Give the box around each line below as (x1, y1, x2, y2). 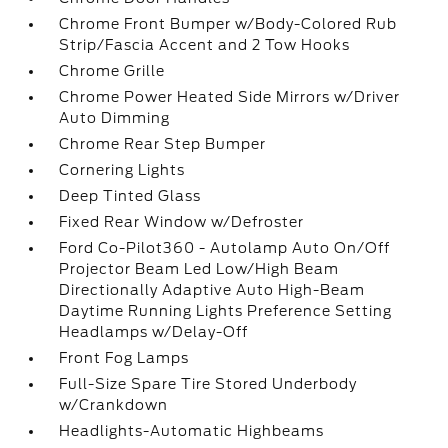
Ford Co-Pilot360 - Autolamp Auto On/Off (59, 240, 391, 256)
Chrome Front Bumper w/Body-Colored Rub (59, 16, 398, 32)
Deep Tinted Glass (59, 188, 202, 204)
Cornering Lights (59, 162, 186, 178)
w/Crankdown (59, 397, 169, 413)
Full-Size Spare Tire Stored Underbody (59, 376, 358, 392)
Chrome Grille (59, 63, 166, 79)
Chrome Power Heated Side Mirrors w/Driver (59, 89, 401, 105)
